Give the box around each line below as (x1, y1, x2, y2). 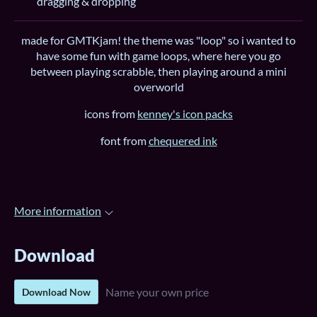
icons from (84, 107, 137, 121)
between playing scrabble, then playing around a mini (30, 64, 287, 79)
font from (100, 134, 149, 148)
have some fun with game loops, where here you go (36, 49, 281, 63)
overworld (133, 80, 184, 94)
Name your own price (105, 284, 209, 299)
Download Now (22, 285, 91, 298)
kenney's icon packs (137, 107, 233, 121)
